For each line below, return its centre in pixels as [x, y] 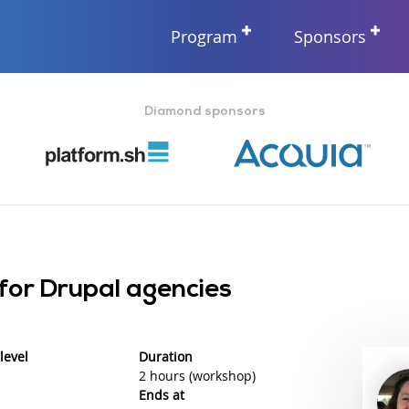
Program [204, 36]
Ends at [161, 394]
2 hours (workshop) [197, 375]
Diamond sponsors [204, 112]
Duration [165, 356]
